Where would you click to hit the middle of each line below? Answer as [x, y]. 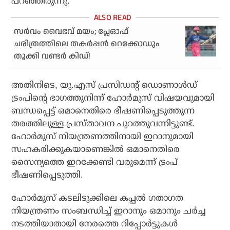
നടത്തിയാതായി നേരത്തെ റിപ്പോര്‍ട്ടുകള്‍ [95, 224]
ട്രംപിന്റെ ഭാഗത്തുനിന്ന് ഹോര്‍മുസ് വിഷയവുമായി [113, 98]
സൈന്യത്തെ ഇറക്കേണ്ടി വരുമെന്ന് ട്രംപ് [95, 162]
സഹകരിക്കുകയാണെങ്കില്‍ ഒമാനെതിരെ [96, 149]
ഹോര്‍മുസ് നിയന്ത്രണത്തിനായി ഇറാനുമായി [103, 137]
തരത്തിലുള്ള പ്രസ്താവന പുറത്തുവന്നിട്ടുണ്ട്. [103, 124]
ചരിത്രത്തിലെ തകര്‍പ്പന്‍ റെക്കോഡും [87, 44]
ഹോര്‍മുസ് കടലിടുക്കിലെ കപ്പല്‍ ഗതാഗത [98, 198]
